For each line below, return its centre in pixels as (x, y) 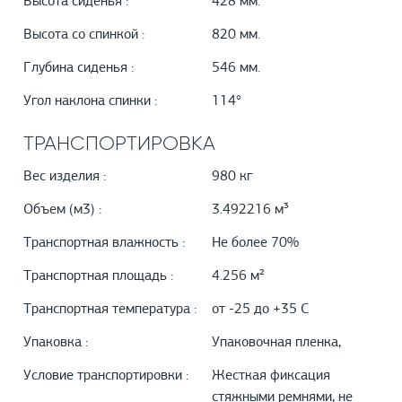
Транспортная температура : (110, 310)
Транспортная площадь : (98, 277)
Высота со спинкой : (84, 35)
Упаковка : (56, 343)
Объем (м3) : (62, 210)
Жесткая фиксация (271, 376)
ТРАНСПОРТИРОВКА (119, 144)
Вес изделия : (65, 177)
